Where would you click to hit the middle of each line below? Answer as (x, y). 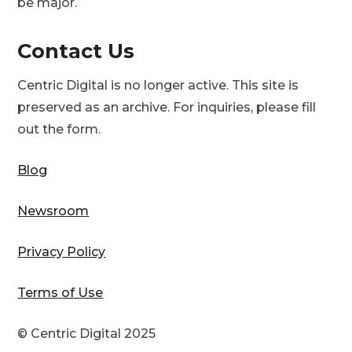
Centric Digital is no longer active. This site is (158, 85)
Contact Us (76, 51)
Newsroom (53, 211)
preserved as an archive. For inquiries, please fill (167, 107)
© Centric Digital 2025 (87, 334)
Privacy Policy (62, 252)
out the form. (59, 129)
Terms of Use (60, 293)
